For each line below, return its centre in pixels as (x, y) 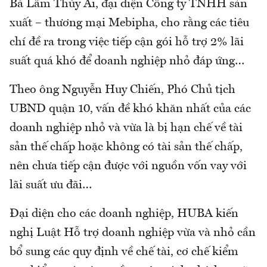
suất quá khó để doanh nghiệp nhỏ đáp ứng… (127, 62)
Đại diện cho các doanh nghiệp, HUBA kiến (124, 214)
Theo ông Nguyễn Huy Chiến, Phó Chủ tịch (122, 90)
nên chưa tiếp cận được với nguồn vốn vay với (128, 167)
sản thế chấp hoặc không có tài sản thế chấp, (126, 148)
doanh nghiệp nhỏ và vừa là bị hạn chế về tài (126, 128)
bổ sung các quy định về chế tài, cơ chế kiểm (124, 252)
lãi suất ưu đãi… (51, 186)
